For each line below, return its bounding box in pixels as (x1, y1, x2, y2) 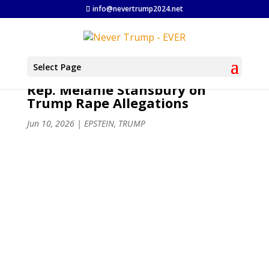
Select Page (32, 61, 81, 73)
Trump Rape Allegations (26, 94, 189, 112)
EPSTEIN (83, 118, 114, 129)
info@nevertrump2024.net (92, 4, 183, 14)
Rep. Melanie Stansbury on (26, 80, 206, 98)
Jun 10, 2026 (26, 118, 74, 129)
